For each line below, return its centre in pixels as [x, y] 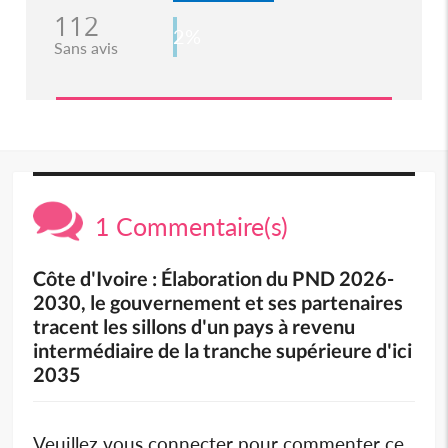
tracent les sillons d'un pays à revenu [194, 325]
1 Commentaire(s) [186, 225]
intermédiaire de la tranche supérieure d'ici [223, 349]
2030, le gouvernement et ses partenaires [218, 301]
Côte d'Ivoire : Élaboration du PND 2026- [214, 277]
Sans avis [85, 47]
